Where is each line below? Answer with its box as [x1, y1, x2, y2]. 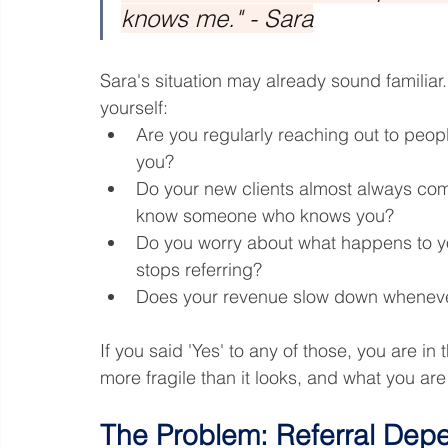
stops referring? [136, 257, 262, 281]
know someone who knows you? [136, 203, 394, 227]
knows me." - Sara [121, 3, 313, 33]
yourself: [100, 95, 168, 119]
